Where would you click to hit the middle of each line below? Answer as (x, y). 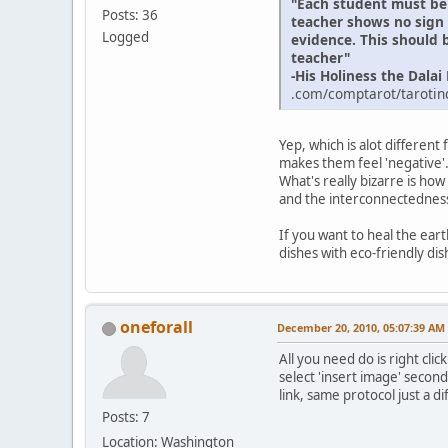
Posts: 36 (130, 14)
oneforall (156, 327)
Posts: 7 (126, 417)
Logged (125, 36)
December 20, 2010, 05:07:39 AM (361, 328)
